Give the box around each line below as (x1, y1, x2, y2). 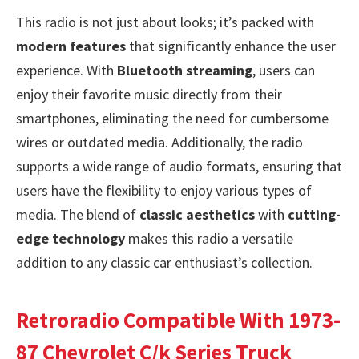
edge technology (16, 228, 125, 248)
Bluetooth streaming (117, 60, 252, 79)
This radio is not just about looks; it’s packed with (16, 12, 314, 31)
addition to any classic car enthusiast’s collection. (16, 252, 313, 272)
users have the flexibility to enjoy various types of (16, 180, 312, 200)
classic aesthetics (139, 204, 255, 224)
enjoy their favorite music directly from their (16, 84, 282, 103)
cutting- (288, 204, 341, 224)
